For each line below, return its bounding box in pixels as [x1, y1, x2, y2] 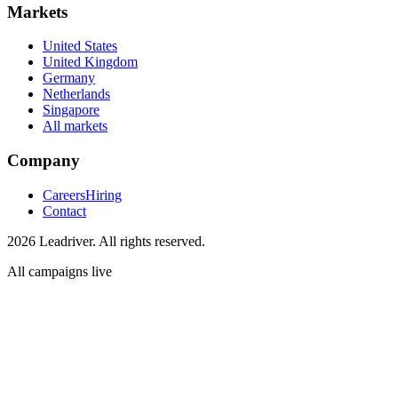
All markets [43, 118, 107, 134]
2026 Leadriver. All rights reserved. [7, 233, 205, 249]
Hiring [85, 187, 122, 203]
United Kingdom [43, 54, 138, 70]
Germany [43, 70, 95, 86]
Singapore [43, 102, 99, 118]
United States [43, 38, 117, 54]
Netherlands [43, 86, 110, 102]
